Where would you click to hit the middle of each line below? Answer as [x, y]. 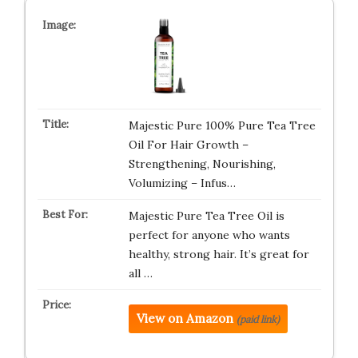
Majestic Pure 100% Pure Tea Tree [222, 125]
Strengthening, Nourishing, [202, 164]
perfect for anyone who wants [209, 235]
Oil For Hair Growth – [188, 145]
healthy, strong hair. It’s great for [219, 254]
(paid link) [258, 319]
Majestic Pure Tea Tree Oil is [206, 216]
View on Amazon [185, 318]
